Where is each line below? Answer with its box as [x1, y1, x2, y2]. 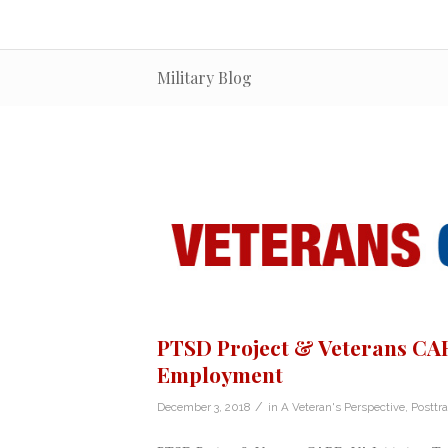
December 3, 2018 [156, 399, 250, 414]
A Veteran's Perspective [280, 399, 405, 414]
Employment [156, 359, 283, 388]
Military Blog [156, 66, 252, 88]
